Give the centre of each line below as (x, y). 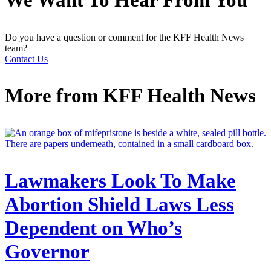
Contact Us (26, 59)
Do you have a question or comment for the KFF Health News (124, 37)
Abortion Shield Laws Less (119, 205)
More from (54, 96)
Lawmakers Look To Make (120, 181)
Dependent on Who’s (93, 228)
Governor (47, 252)
